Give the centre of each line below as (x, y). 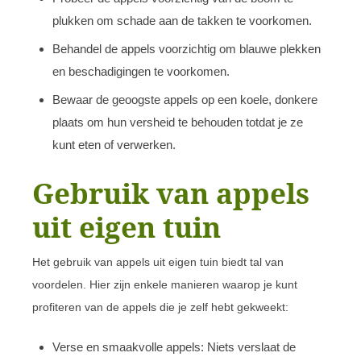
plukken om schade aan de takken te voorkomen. (182, 20)
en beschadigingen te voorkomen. (141, 71)
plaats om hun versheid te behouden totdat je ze (178, 122)
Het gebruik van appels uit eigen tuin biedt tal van (158, 261)
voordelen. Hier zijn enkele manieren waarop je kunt (165, 284)
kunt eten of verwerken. (114, 144)
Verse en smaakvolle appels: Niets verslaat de (174, 346)
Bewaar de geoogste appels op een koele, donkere (185, 99)
